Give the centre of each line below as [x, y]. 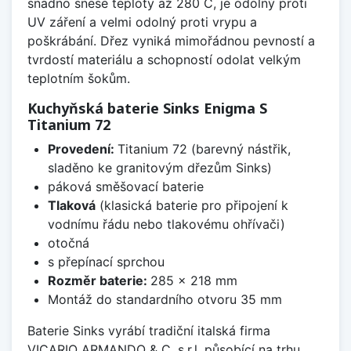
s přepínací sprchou [106, 261]
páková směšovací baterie [125, 186]
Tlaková [71, 205]
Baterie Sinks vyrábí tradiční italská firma [149, 330]
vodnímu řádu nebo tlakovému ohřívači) [166, 224]
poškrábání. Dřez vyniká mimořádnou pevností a [171, 40]
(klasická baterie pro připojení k [192, 205]
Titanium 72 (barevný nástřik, [204, 148]
